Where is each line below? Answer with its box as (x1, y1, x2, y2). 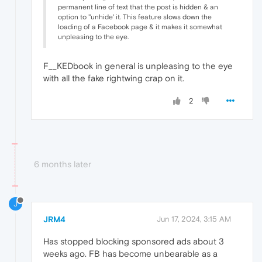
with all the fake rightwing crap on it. (43, 73, 184, 83)
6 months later (34, 158, 91, 169)
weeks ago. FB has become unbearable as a (43, 249, 218, 259)
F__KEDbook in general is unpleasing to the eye (43, 60, 233, 71)
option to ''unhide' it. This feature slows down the (58, 12, 212, 21)
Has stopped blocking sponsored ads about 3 (43, 236, 224, 247)
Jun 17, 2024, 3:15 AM (157, 215, 231, 224)
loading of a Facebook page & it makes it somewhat (58, 22, 222, 31)
